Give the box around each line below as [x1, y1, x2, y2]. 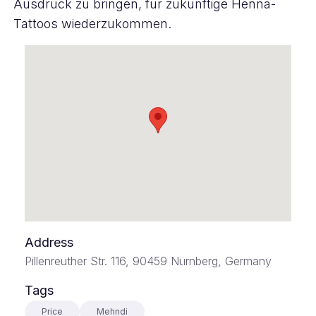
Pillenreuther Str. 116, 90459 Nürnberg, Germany [24, 254, 272, 268]
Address [24, 235, 73, 250]
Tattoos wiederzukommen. [13, 16, 171, 31]
